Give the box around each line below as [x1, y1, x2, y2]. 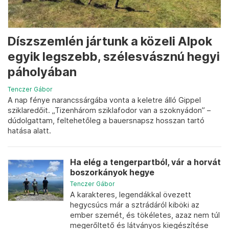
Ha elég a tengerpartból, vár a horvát [70, 157, 221, 167]
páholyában [8, 64, 77, 79]
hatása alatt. [8, 126, 51, 135]
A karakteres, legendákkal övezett [70, 190, 191, 199]
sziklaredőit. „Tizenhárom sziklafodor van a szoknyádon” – [8, 105, 211, 114]
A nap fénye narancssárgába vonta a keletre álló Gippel [8, 95, 201, 104]
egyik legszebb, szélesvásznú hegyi [8, 49, 220, 64]
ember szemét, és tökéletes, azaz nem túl [70, 210, 220, 219]
